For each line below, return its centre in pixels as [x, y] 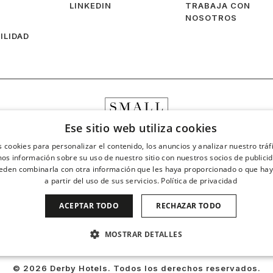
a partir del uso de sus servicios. [102, 181]
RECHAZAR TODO [189, 206]
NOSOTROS [211, 17]
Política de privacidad [199, 181]
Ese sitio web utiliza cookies [141, 128]
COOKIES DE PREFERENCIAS [212, 261]
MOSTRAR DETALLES [143, 234]
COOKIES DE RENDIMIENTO [68, 261]
